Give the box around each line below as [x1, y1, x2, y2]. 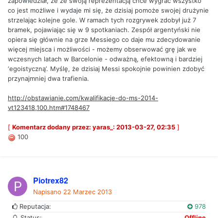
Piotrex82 [33, 175, 68, 186]
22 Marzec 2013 [63, 188, 112, 196]
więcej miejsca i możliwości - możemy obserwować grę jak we [8, 45, 197, 54]
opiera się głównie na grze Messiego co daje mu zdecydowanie [8, 36, 200, 44]
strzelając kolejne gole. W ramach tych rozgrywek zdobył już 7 [8, 16, 196, 24]
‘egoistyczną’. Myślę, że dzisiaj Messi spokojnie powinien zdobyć [8, 65, 204, 73]
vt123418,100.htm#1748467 [8, 104, 90, 112]
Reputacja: [18, 202, 51, 211]
